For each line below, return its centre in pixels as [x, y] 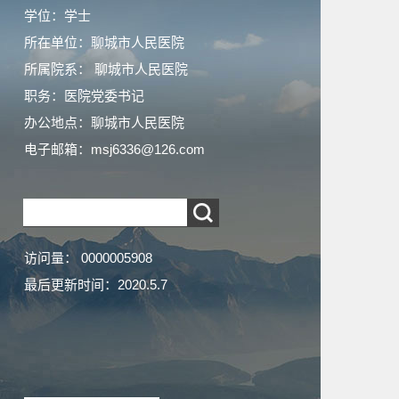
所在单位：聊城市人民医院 [104, 42]
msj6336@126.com [148, 149]
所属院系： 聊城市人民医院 [106, 69]
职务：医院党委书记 [84, 96]
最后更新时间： [71, 285]
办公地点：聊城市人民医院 [104, 122]
